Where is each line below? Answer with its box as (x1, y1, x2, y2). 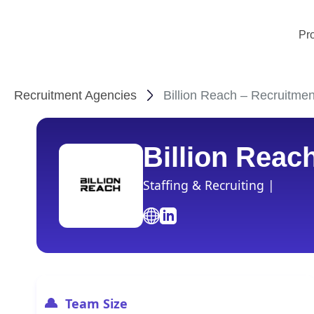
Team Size (65, 295, 128, 312)
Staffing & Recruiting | (143, 177, 275, 193)
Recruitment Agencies (14, 88, 137, 102)
